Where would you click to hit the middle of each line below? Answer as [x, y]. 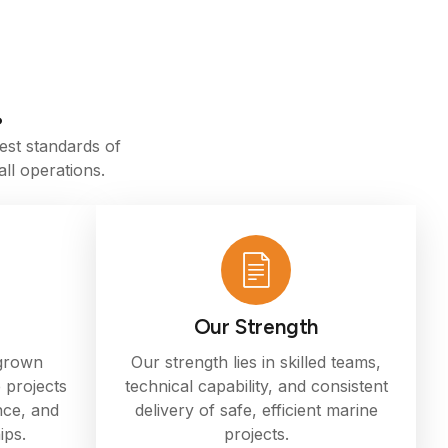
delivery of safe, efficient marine [256, 409]
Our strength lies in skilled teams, [256, 361]
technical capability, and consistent [256, 385]
